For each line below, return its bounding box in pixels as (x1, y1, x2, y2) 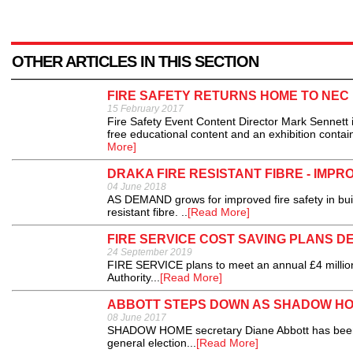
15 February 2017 (107, 103, 184, 114)
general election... (107, 336, 196, 349)
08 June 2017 (107, 312, 166, 323)
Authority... (107, 271, 160, 284)
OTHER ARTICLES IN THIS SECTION (12, 53, 258, 70)
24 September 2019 (107, 247, 192, 258)
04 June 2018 (107, 181, 166, 192)
